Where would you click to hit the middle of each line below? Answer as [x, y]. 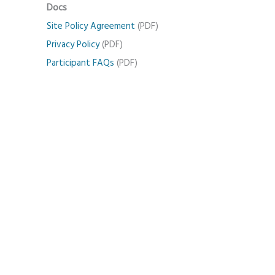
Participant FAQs [80, 63]
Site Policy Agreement [91, 26]
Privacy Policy [73, 45]
